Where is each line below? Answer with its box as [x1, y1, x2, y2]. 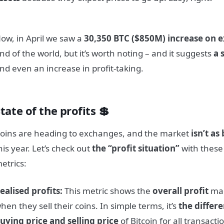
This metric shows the [64, 185, 153, 197]
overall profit [152, 185, 209, 197]
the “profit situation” [92, 142, 180, 154]
